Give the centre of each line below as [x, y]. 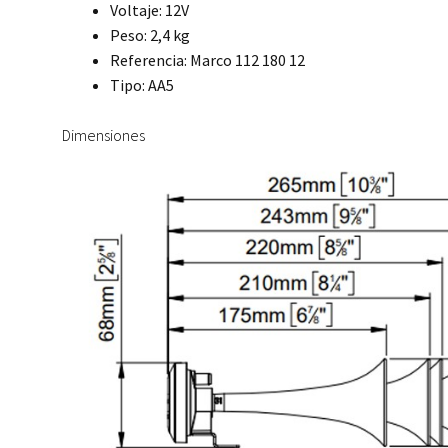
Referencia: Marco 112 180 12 [208, 59]
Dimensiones [104, 135]
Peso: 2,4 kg [150, 34]
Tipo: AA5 [142, 84]
